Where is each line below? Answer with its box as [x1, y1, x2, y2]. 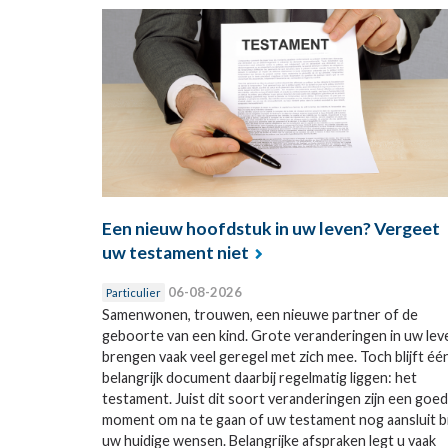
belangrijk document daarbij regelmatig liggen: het [102, 368, 417, 386]
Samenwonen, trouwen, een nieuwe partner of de [102, 305, 418, 323]
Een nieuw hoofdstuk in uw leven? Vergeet [102, 217, 440, 239]
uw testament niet [102, 241, 249, 263]
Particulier [106, 285, 161, 299]
